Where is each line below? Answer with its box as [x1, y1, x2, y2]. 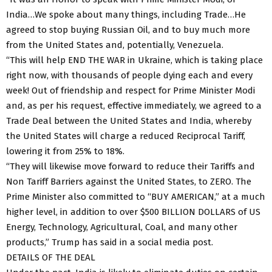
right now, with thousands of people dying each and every [6, 69, 253, 81]
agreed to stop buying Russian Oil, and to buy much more [6, 24, 250, 35]
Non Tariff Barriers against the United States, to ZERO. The [6, 175, 251, 187]
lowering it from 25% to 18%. [6, 145, 124, 157]
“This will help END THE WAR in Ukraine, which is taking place [6, 54, 263, 66]
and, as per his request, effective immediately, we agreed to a [6, 100, 262, 111]
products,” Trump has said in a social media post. [6, 236, 213, 248]
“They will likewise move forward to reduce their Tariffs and [6, 160, 255, 172]
